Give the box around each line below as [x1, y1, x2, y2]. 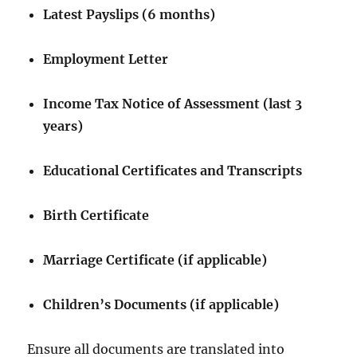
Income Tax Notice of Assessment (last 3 [43, 96, 303, 112]
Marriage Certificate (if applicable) [43, 252, 268, 268]
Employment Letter [43, 51, 169, 67]
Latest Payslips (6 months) [43, 6, 216, 22]
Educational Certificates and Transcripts [43, 163, 303, 178]
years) [43, 118, 84, 134]
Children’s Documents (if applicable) [43, 296, 280, 312]
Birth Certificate [43, 207, 150, 223]
